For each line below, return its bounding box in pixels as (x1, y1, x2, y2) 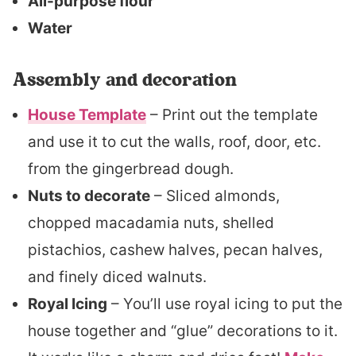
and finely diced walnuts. (28, 268, 207, 286)
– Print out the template (146, 106, 318, 124)
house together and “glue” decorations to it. (28, 322, 338, 340)
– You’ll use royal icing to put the (107, 295, 342, 313)
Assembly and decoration (13, 68, 237, 91)
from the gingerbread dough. (28, 160, 234, 178)
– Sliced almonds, (150, 187, 280, 205)
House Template (28, 106, 146, 124)
